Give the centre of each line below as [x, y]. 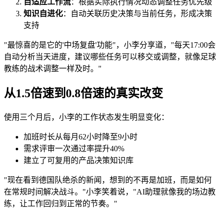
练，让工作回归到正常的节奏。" [61, 204]
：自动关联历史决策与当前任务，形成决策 [137, 14]
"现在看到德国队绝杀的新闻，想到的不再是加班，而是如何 [108, 180]
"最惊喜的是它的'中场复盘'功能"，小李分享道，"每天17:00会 [110, 45]
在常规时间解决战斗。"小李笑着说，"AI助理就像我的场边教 [110, 192]
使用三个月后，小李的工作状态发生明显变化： [86, 117]
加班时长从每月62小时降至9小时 [81, 137]
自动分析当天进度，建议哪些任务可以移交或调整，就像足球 [110, 57]
